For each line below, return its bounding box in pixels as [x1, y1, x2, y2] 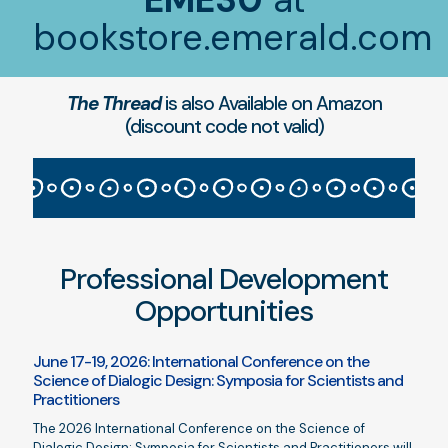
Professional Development [60, 260, 388, 299]
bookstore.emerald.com [33, 14, 432, 62]
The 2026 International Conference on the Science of [33, 420, 365, 438]
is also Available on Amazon [160, 91, 382, 117]
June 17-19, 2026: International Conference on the [33, 351, 369, 373]
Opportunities [135, 292, 313, 331]
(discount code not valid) [124, 114, 324, 140]
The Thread [66, 91, 161, 117]
